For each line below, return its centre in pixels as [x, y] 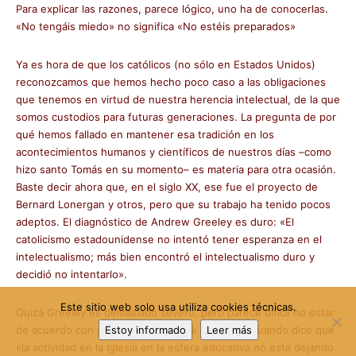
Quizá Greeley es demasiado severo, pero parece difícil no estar [175, 312]
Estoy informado [145, 330]
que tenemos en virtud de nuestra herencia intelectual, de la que [178, 99]
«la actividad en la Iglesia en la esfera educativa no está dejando [175, 347]
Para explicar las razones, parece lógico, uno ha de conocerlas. [172, 9]
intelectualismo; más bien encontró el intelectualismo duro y [165, 257]
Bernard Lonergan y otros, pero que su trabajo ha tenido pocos [173, 204]
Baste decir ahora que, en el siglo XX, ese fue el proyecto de [167, 187]
